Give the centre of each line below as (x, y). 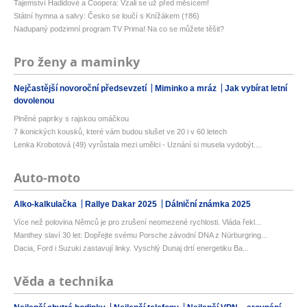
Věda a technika (64, 282)
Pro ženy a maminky (77, 62)
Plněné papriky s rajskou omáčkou (71, 119)
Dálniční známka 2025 (208, 205)
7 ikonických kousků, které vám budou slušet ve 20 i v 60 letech (120, 132)
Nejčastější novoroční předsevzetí (81, 89)
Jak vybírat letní (256, 89)
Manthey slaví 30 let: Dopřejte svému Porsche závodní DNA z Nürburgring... (140, 235)
